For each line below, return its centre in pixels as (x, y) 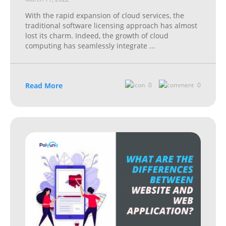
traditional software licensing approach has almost (111, 25)
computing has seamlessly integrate (87, 45)
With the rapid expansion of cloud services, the (105, 15)
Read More (44, 85)
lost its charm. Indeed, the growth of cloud (97, 35)
